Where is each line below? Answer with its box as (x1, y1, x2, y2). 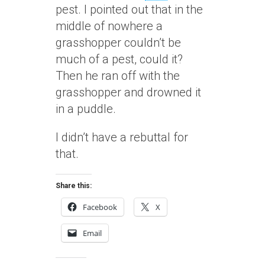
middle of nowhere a (56, 19, 163, 33)
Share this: (56, 182, 92, 190)
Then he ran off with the (56, 69, 180, 83)
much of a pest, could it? (56, 52, 183, 66)
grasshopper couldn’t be (56, 35, 181, 50)
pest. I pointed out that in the (56, 2, 203, 17)
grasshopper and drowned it (56, 85, 201, 99)
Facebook (83, 202, 117, 212)
